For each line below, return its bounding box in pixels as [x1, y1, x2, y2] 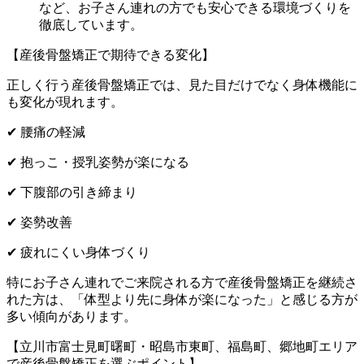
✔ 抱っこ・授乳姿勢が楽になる [6, 155, 189, 170]
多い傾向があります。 [6, 310, 136, 324]
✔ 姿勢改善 [6, 215, 72, 230]
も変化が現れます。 [6, 95, 123, 110]
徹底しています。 [39, 18, 260, 32]
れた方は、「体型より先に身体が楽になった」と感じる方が [6, 292, 357, 307]
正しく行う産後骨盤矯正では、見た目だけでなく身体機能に [6, 78, 357, 93]
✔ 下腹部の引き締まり [6, 185, 137, 200]
